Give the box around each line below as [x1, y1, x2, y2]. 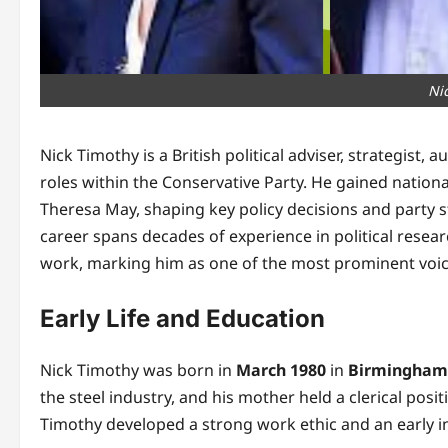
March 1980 [236, 358, 326, 381]
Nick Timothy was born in [40, 358, 236, 381]
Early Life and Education [40, 303, 325, 333]
